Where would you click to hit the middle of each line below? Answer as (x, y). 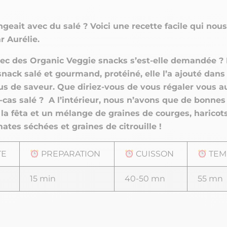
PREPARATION (69, 154)
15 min (43, 179)
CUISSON (154, 154)
